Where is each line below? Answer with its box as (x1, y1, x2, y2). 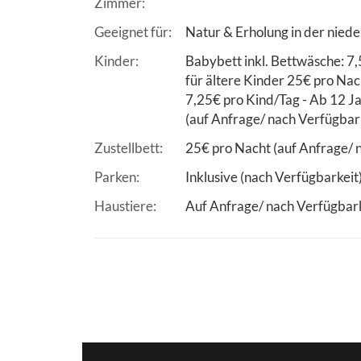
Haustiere (94, 197, 153, 215)
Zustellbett (94, 139, 160, 157)
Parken (94, 168, 136, 186)
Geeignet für (94, 23, 168, 41)
